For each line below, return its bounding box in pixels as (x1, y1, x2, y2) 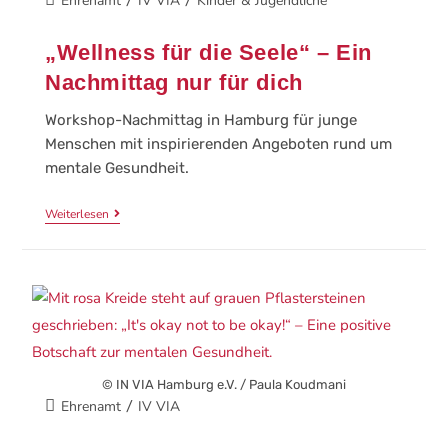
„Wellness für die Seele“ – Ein (44, 39, 372, 65)
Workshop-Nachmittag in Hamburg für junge (44, 110, 357, 129)
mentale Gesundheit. (44, 158, 189, 177)
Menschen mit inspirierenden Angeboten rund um (44, 134, 392, 153)
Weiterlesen (44, 205, 109, 222)
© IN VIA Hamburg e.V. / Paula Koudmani (102, 376, 346, 392)
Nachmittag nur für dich (44, 69, 303, 95)
